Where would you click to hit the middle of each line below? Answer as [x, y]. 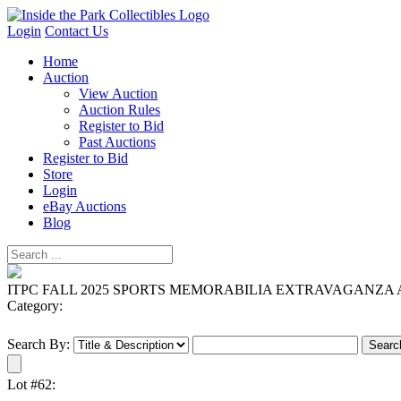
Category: [35, 306]
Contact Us [77, 31]
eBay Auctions [85, 206]
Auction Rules [119, 110]
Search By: [38, 344]
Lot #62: [31, 384]
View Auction [118, 94]
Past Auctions [117, 142]
